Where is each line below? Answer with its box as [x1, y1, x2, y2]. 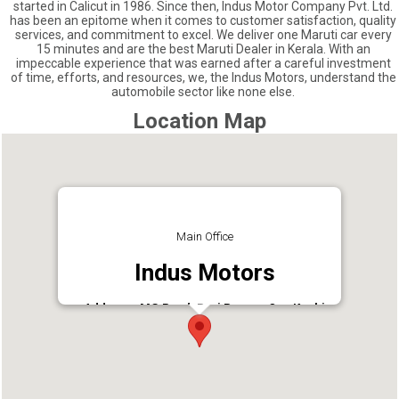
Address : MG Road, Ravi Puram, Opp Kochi [84, 301, 326, 315]
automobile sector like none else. [111, 84, 296, 99]
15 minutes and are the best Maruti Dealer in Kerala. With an [36, 41, 370, 56]
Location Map [132, 109, 266, 134]
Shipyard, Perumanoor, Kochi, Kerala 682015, [77, 314, 332, 329]
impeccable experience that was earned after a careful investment [15, 55, 391, 70]
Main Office [175, 230, 233, 244]
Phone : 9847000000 [151, 341, 259, 355]
